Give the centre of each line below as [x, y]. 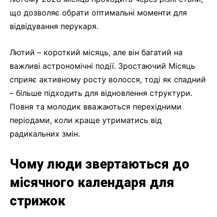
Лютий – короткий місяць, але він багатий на [96, 53]
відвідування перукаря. [54, 26]
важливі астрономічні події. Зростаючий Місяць [102, 66]
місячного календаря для [92, 183]
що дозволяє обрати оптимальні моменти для [98, 13]
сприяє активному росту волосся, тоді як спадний [108, 80]
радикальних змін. [45, 134]
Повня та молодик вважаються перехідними [96, 107]
